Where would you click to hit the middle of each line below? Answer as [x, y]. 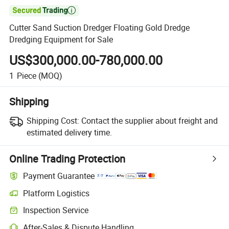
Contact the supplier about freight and [149, 120]
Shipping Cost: [53, 120]
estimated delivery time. [69, 132]
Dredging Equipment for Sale [61, 40]
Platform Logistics [56, 193]
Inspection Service [56, 210]
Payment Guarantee [59, 176]
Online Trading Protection [67, 158]
